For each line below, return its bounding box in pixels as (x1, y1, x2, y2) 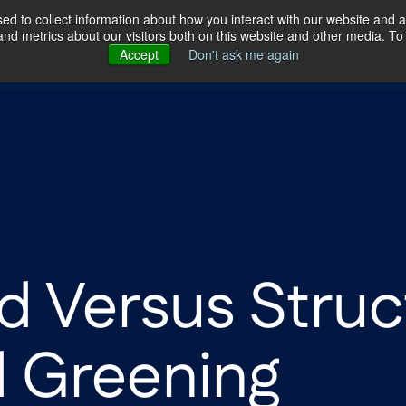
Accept (119, 45, 159, 63)
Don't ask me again (188, 45, 299, 63)
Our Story (116, 35, 194, 55)
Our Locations (262, 35, 372, 55)
